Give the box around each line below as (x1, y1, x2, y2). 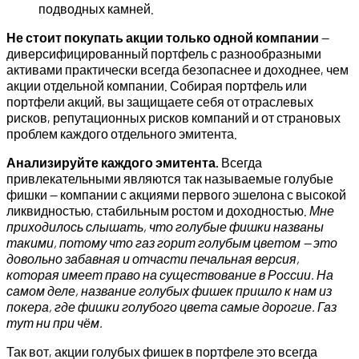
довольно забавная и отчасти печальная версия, (6, 251, 300, 267)
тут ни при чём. (6, 315, 103, 331)
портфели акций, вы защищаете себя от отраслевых (6, 94, 313, 110)
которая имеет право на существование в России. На (6, 267, 333, 283)
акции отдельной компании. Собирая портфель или (6, 78, 307, 94)
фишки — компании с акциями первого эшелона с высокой (6, 187, 346, 203)
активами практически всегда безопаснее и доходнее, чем (6, 62, 349, 78)
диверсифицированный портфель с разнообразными (6, 46, 321, 62)
